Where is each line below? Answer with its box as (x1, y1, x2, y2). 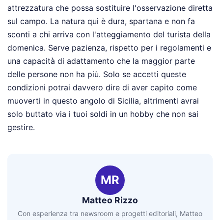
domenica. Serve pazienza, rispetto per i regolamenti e (7, 43, 211, 53)
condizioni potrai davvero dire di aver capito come (7, 82, 197, 93)
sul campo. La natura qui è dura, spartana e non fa (7, 16, 195, 27)
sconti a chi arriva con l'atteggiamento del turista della (7, 29, 211, 40)
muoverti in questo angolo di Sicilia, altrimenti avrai (7, 96, 199, 106)
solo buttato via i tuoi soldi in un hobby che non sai (7, 109, 198, 119)
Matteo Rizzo (82, 195, 138, 206)
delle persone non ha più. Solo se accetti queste (7, 69, 186, 80)
